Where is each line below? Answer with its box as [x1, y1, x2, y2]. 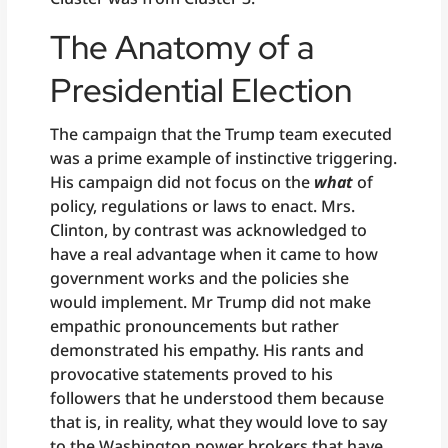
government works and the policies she [50, 266, 350, 289]
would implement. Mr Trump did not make [50, 290, 372, 313]
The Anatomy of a [50, 24, 315, 69]
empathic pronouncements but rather [50, 314, 340, 337]
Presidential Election [50, 67, 353, 112]
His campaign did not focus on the [50, 170, 315, 193]
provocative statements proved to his [50, 362, 334, 385]
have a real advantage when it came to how [50, 242, 379, 265]
